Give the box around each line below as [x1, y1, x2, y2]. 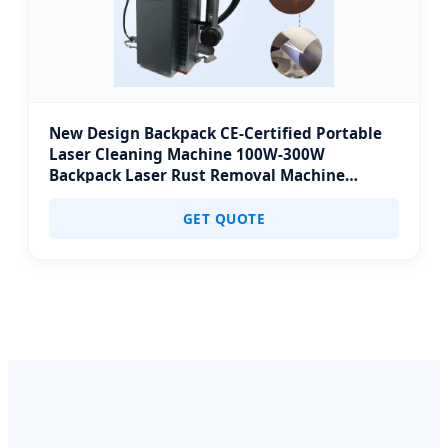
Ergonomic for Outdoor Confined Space [49, 186, 346, 206]
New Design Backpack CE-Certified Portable [49, 123, 382, 143]
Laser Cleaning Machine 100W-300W [49, 144, 325, 164]
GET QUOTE [182, 209, 266, 228]
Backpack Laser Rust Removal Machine [49, 165, 345, 185]
